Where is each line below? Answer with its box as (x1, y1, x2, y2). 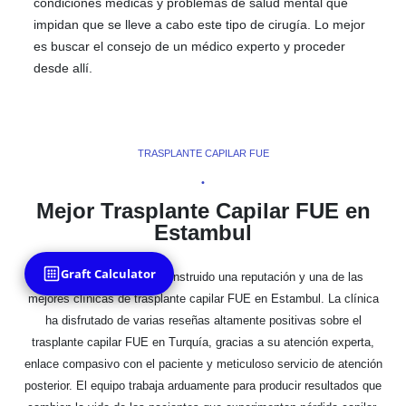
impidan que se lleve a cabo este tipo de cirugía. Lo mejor (34, 16, 366, 32)
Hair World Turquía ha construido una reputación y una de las (43, 269, 363, 284)
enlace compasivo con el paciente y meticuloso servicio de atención (24, 356, 382, 371)
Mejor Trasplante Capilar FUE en (35, 198, 371, 223)
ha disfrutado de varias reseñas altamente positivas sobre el (44, 313, 362, 327)
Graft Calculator (60, 266, 156, 283)
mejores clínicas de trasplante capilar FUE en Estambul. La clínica (27, 291, 379, 305)
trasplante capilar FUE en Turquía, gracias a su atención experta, (32, 334, 374, 349)
